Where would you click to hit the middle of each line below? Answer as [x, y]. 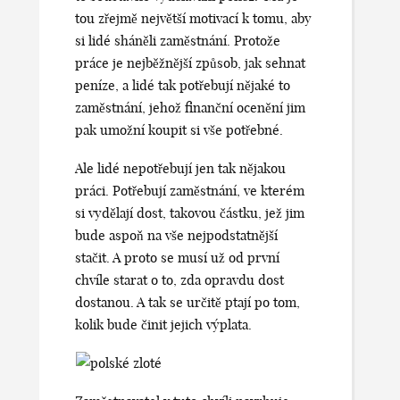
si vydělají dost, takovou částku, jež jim [190, 212]
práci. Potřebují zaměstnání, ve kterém [190, 190]
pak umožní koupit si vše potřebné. [179, 129]
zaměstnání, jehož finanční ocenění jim [190, 107]
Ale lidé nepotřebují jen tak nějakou [180, 168]
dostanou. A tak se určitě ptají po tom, [187, 302]
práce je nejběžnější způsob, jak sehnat [190, 62]
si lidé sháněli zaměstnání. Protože [178, 40]
